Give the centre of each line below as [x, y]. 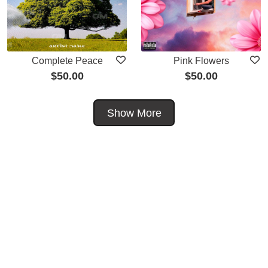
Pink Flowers [201, 60]
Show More [134, 112]
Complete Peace [67, 60]
